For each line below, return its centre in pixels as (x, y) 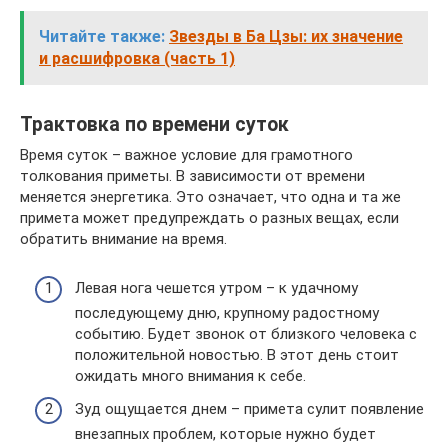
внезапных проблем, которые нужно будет (225, 434)
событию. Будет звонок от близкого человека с (246, 333)
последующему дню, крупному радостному (227, 312)
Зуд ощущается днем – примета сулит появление (249, 409)
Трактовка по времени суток (154, 125)
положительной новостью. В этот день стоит (237, 354)
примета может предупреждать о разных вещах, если (209, 218)
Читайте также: (102, 36)
